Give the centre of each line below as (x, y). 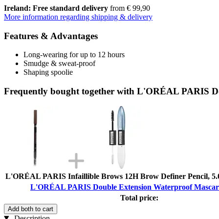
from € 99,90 (129, 8)
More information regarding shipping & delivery (78, 17)
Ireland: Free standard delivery (56, 8)
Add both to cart (31, 209)
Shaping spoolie (48, 72)
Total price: (139, 197)
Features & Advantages (51, 36)
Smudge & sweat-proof (59, 64)
